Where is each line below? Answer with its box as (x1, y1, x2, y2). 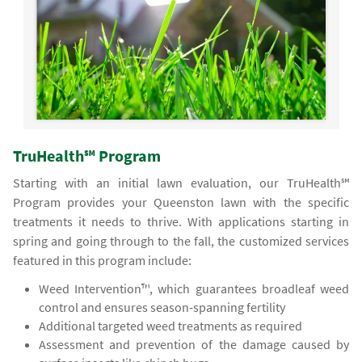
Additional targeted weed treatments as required (39, 318, 303, 335)
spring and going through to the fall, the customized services (13, 233, 349, 250)
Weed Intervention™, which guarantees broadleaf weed (39, 280, 349, 297)
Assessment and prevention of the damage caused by (39, 336, 349, 353)
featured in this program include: (13, 252, 192, 269)
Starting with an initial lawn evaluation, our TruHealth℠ (13, 175, 349, 192)
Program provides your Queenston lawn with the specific (13, 194, 349, 211)
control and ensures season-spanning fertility (39, 299, 286, 316)
